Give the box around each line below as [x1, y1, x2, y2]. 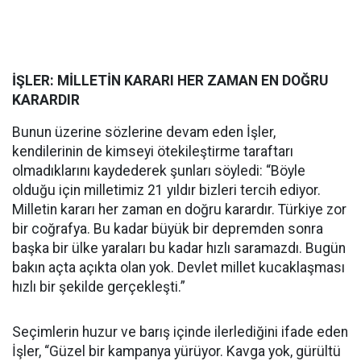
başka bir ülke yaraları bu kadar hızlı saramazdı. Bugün [12, 240, 346, 256]
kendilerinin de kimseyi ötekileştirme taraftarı [12, 143, 293, 160]
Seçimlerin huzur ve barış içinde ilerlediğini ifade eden [12, 324, 348, 340]
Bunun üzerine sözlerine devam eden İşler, [12, 124, 276, 140]
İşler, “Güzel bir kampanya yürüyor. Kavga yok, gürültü [12, 343, 341, 359]
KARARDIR [12, 92, 80, 108]
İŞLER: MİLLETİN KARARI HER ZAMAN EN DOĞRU [12, 73, 328, 89]
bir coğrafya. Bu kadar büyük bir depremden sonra [12, 221, 323, 237]
